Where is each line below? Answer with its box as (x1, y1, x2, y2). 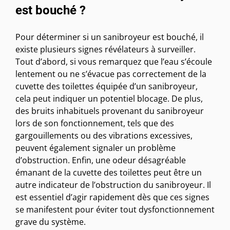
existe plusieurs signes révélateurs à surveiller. (15, 44, 196, 55)
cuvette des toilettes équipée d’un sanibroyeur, (15, 81, 198, 92)
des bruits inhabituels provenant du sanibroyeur (15, 105, 204, 117)
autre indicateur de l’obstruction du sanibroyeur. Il (15, 179, 211, 191)
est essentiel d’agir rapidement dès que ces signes (15, 191, 209, 203)
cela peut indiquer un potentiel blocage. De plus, (15, 93, 203, 105)
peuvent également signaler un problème (15, 142, 176, 154)
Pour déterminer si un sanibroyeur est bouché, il (15, 31, 204, 43)
